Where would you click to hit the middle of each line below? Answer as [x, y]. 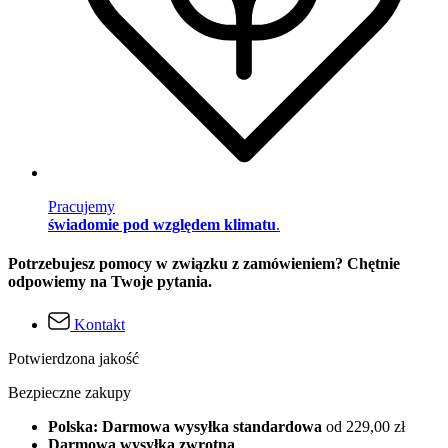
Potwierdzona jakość [73, 359]
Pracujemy [81, 206]
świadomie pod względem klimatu [162, 224]
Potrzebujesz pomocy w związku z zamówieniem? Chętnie [204, 263]
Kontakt [99, 325]
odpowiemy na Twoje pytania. [110, 281]
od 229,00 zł [365, 427]
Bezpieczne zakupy [69, 393]
